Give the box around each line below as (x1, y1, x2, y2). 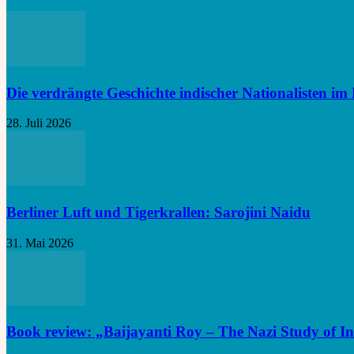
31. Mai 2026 (6, 235, 73, 250)
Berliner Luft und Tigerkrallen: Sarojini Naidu (6, 203, 311, 220)
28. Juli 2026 (6, 116, 71, 130)
